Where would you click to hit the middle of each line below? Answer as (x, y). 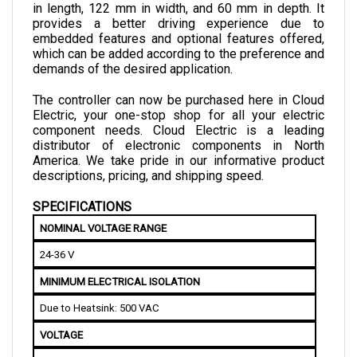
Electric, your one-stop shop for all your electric (178, 98)
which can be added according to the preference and (178, 37)
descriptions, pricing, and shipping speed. (148, 159)
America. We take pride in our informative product (178, 143)
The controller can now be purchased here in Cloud (178, 83)
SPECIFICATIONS (82, 190)
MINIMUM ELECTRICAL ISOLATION (120, 265)
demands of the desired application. (133, 52)
